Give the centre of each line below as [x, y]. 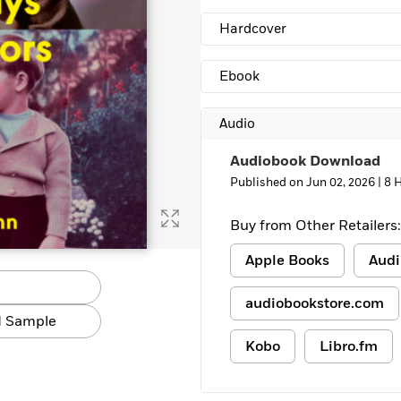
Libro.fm [349, 346]
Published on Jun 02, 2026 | [307, 183]
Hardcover [253, 29]
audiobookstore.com [315, 303]
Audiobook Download [305, 161]
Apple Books [287, 260]
